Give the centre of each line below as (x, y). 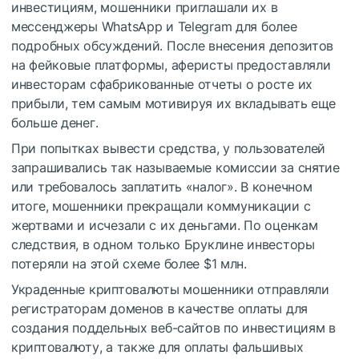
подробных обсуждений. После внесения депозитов (173, 45)
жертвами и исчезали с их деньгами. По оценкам (165, 225)
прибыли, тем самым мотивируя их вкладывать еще (174, 103)
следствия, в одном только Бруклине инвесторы (163, 244)
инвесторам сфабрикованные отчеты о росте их (162, 84)
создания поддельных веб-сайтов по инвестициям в (173, 327)
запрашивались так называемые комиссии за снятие (175, 167)
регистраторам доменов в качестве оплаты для (159, 308)
